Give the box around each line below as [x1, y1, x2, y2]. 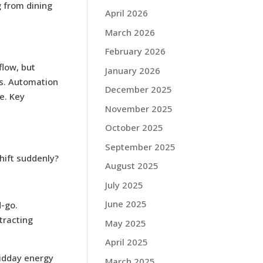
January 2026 [105, 64, 161, 76]
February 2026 [105, 45, 166, 57]
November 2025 [105, 102, 173, 114]
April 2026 [105, 7, 149, 19]
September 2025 [105, 140, 176, 153]
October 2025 [105, 122, 164, 133]
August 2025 [105, 160, 159, 171]
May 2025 [105, 217, 147, 229]
